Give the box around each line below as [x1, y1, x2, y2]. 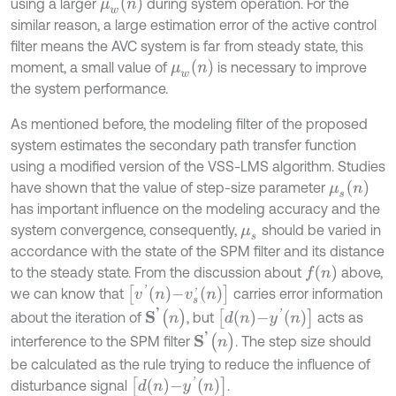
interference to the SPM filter [11, 332, 194, 349]
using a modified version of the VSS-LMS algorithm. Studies [11, 157, 385, 174]
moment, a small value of [11, 58, 171, 75]
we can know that [11, 285, 127, 301]
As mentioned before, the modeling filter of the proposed [11, 115, 368, 132]
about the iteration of [11, 308, 145, 325]
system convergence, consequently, [11, 221, 240, 238]
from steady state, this [224, 37, 363, 54]
